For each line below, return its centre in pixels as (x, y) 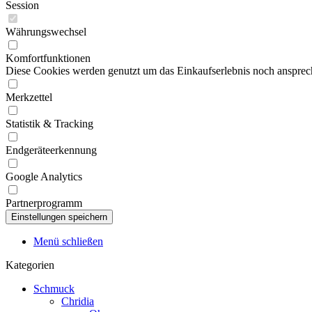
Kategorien (30, 265)
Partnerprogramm (44, 203)
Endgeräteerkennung (51, 150)
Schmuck (54, 289)
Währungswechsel (46, 32)
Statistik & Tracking (49, 124)
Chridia (78, 301)
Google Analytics (44, 177)
